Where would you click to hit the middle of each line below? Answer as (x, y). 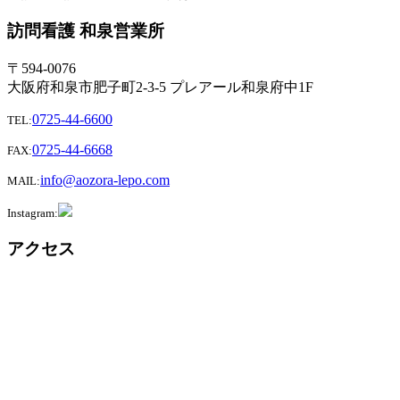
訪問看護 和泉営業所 (86, 31)
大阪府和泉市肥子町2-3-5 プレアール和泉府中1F (160, 87)
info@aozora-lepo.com (105, 180)
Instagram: (33, 213)
